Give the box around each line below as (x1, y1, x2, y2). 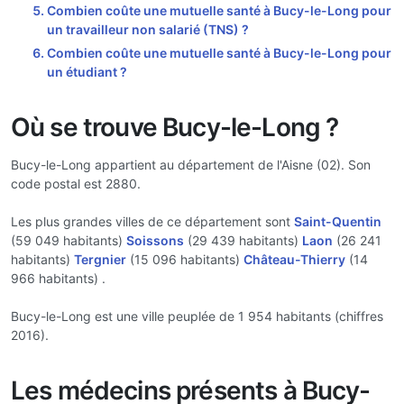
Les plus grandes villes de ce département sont (11, 214, 294, 229)
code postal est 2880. (11, 176, 141, 191)
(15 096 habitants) (126, 252, 243, 267)
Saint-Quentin (294, 214, 381, 229)
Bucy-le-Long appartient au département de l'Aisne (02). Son (11, 157, 371, 172)
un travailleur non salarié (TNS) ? (47, 21, 249, 37)
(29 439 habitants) (184, 233, 302, 248)
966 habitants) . (11, 271, 106, 286)
